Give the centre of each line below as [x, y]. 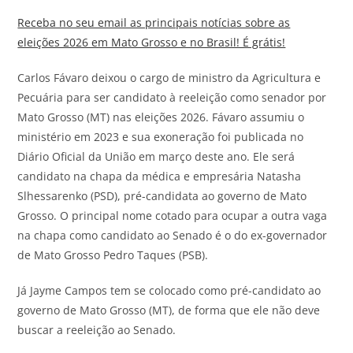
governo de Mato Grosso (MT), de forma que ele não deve [169, 310]
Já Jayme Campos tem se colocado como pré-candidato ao [169, 290]
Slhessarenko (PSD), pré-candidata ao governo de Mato [162, 195]
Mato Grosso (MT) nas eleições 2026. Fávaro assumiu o [161, 117]
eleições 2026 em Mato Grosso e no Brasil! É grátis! [152, 42]
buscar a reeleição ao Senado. [98, 329]
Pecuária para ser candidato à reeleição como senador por [172, 97]
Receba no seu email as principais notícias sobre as [154, 22]
